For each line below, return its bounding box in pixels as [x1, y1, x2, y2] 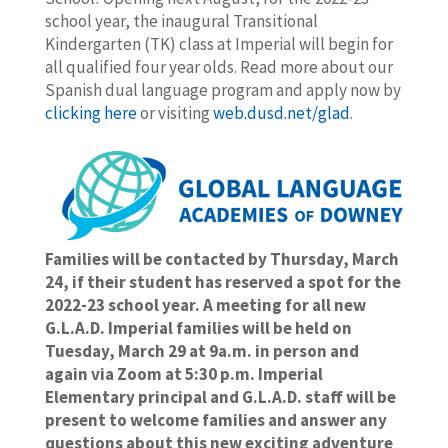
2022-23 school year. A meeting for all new [44, 294, 366, 316]
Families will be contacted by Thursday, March [44, 248, 399, 270]
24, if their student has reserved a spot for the [44, 271, 401, 293]
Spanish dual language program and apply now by [44, 79, 401, 101]
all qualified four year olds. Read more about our [44, 56, 393, 78]
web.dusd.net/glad [212, 102, 350, 124]
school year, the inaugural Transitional [44, 10, 318, 32]
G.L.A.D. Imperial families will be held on [44, 317, 352, 339]
